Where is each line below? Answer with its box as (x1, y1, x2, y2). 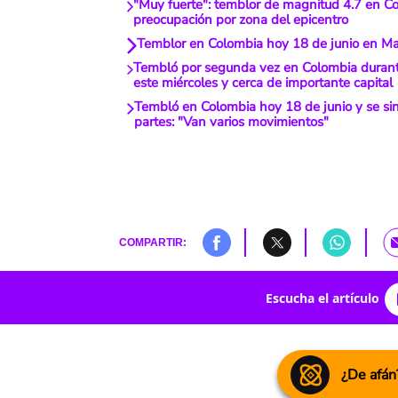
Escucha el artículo (265, 289, 379, 306)
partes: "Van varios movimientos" (133, 113, 329, 131)
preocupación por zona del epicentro (133, 11, 349, 29)
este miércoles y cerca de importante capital (132, 74, 393, 92)
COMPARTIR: (118, 236, 187, 249)
